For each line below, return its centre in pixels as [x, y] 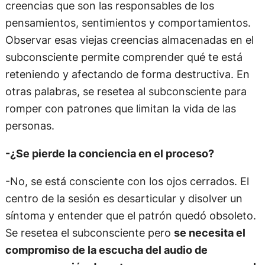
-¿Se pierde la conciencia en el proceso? [109, 153]
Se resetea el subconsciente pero [89, 232]
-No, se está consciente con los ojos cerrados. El [127, 181]
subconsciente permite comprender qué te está [124, 56]
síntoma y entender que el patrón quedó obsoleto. [130, 215]
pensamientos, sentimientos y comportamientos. [128, 22]
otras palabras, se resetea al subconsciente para [126, 91]
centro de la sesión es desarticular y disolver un [124, 198]
